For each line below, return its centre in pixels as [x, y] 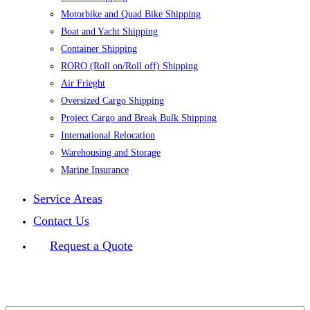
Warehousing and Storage [111, 152]
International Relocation [108, 135]
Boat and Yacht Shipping [109, 31]
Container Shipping [99, 48]
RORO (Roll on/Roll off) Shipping [129, 66]
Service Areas [68, 198]
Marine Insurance [95, 170]
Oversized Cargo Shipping [112, 100]
